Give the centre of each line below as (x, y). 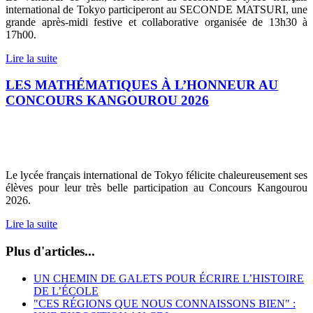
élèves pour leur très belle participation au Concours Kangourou (156, 188)
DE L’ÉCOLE (66, 291)
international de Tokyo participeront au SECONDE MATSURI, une (156, 9)
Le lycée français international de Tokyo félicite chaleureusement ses (156, 175)
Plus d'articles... (50, 251)
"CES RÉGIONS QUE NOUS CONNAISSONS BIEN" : (165, 303)
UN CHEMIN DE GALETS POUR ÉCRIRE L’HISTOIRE (169, 278)
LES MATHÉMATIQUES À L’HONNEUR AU (142, 85)
